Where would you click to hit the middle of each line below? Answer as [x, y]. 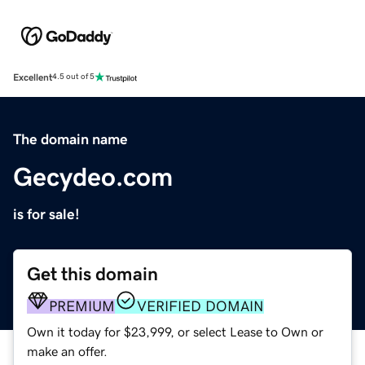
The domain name [70, 139]
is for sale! [46, 214]
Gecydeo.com [93, 176]
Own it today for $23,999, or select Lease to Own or [175, 331]
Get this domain [92, 274]
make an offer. [67, 351]
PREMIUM [82, 306]
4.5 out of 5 [73, 77]
